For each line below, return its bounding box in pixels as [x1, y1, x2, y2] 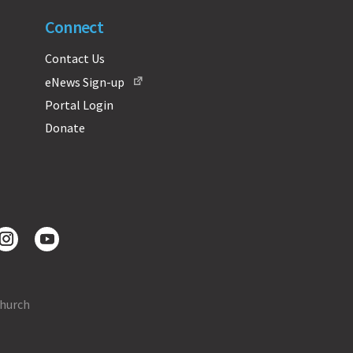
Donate [44, 119, 85, 136]
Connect [44, 15, 104, 38]
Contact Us [44, 50, 105, 66]
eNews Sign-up [44, 73, 124, 90]
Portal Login [44, 96, 113, 113]
